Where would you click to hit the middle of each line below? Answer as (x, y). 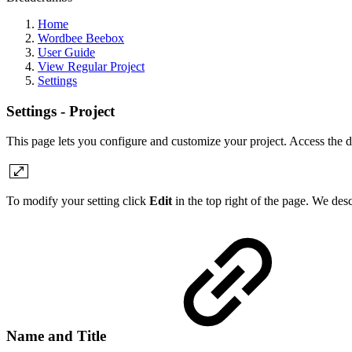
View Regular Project (91, 66)
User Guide (66, 52)
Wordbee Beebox (81, 38)
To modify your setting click (78, 201)
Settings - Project (60, 111)
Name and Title (58, 336)
